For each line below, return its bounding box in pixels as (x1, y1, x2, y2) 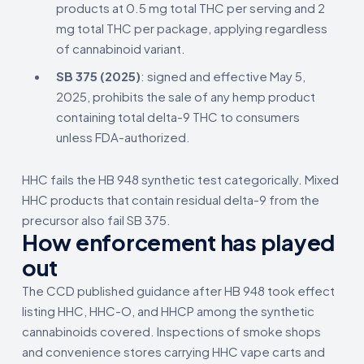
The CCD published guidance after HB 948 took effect (22, 282, 335, 298)
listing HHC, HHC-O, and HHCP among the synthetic (22, 302, 314, 318)
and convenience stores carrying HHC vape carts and (22, 343, 325, 359)
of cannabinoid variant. (56, 40, 185, 56)
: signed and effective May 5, (141, 67, 305, 84)
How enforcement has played (22, 227, 335, 256)
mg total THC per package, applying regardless (56, 19, 327, 36)
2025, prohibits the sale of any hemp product (56, 88, 315, 104)
